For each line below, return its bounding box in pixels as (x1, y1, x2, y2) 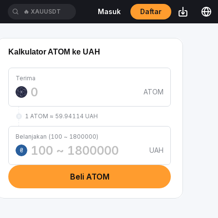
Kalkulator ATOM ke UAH (8, 48, 100, 56)
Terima (16, 74, 36, 82)
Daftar (140, 7, 162, 16)
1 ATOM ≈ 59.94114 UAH (25, 112, 98, 120)
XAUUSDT (31, 8, 61, 15)
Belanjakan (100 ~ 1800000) (16, 133, 98, 140)
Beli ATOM (70, 172, 109, 182)
